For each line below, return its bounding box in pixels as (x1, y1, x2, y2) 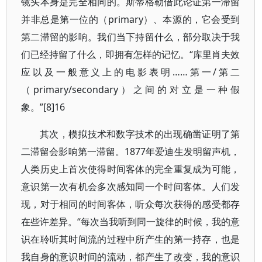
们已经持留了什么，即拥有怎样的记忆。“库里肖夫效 (21, 48, 240, 61)
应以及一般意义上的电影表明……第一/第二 (21, 65, 240, 78)
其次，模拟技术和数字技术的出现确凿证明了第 (40, 127, 240, 140)
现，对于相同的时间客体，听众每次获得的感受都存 (21, 198, 240, 211)
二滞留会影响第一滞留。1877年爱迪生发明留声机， (21, 145, 240, 158)
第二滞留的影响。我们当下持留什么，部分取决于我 (21, 30, 240, 43)
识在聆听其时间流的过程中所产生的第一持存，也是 (21, 233, 240, 246)
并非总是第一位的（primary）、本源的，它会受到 (21, 13, 240, 26)
